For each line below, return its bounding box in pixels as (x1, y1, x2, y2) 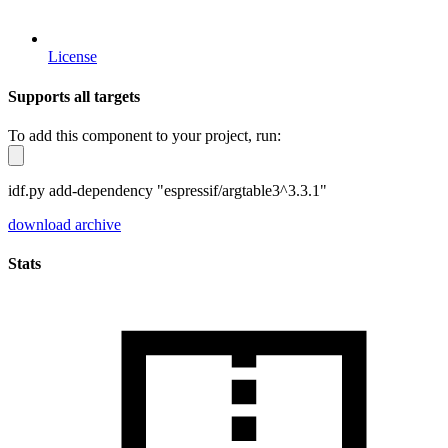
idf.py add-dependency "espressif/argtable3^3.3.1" (8, 181, 327, 199)
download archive (8, 215, 121, 233)
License (48, 48, 97, 66)
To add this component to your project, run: (8, 126, 281, 144)
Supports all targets (8, 87, 140, 105)
